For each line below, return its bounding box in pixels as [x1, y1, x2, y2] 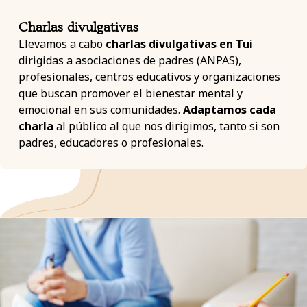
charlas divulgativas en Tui [105, 36, 253, 51]
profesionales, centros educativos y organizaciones [18, 69, 280, 84]
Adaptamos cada [182, 101, 276, 117]
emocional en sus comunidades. [18, 101, 183, 117]
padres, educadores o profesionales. [18, 134, 204, 150]
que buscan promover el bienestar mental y [18, 85, 243, 101]
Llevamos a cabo [18, 36, 106, 51]
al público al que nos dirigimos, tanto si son [53, 118, 280, 134]
